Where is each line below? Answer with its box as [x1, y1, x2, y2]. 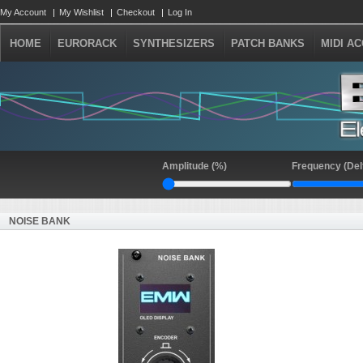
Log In [168, 7, 192, 17]
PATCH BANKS [231, 37, 305, 49]
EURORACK [58, 37, 117, 49]
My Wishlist [59, 7, 104, 17]
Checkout [117, 7, 155, 17]
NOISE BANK [9, 216, 70, 227]
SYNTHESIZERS [133, 37, 215, 49]
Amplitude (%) [162, 160, 227, 172]
